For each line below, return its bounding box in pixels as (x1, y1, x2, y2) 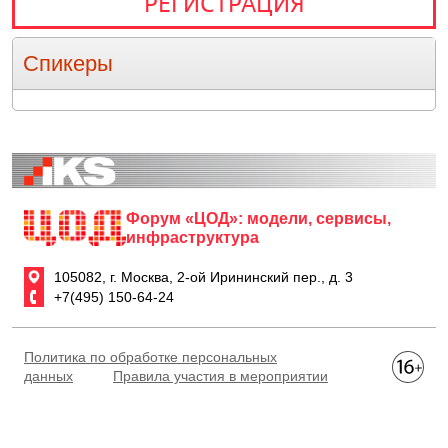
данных (24, 368, 73, 384)
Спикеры (23, 51, 113, 76)
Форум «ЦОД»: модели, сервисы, (125, 210, 391, 227)
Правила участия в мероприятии (113, 368, 328, 384)
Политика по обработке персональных (24, 349, 277, 365)
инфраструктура (125, 229, 259, 246)
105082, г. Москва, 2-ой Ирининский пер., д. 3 (54, 269, 353, 285)
